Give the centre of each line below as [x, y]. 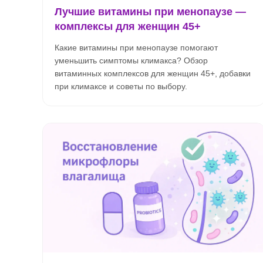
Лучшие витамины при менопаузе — [150, 12]
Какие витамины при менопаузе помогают [136, 48]
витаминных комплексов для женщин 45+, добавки [153, 73]
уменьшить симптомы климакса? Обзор [131, 60]
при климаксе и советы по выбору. [121, 86]
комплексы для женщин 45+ [128, 26]
